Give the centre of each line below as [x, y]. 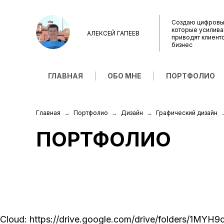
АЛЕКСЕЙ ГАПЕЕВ [113, 33]
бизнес [182, 44]
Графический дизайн [187, 113]
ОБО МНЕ [124, 76]
